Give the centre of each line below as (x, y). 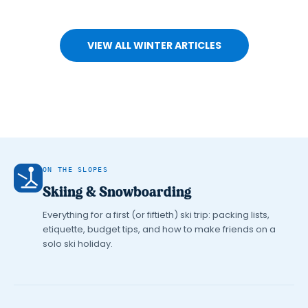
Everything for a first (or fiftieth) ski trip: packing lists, (156, 214)
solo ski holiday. (78, 243)
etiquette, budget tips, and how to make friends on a (159, 229)
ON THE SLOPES (75, 169)
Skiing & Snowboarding (117, 191)
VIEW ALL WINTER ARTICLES (154, 45)
